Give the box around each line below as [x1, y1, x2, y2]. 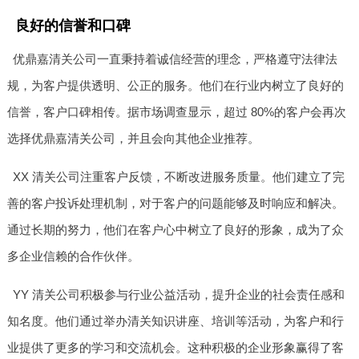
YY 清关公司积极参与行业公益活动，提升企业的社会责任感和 [13, 287, 345, 301]
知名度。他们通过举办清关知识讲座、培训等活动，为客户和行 [6, 313, 344, 328]
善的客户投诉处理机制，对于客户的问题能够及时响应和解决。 [6, 196, 344, 210]
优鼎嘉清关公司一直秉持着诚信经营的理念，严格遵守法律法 [13, 51, 338, 66]
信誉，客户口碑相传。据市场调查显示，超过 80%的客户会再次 [6, 104, 346, 119]
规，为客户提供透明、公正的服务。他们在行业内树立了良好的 [6, 78, 344, 92]
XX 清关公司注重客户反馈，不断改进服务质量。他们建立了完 [13, 169, 345, 184]
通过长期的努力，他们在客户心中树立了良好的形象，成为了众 [6, 222, 344, 236]
